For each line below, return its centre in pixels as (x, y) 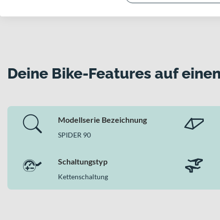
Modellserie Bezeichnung (102, 120)
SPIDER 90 (74, 135)
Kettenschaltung (83, 177)
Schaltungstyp (83, 162)
